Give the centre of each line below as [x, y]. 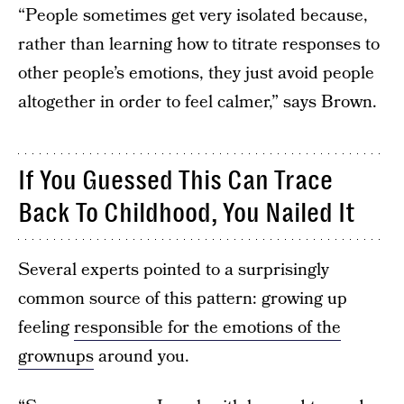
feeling [46, 328]
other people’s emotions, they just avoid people [196, 73]
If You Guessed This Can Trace [175, 180]
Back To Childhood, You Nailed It [187, 213]
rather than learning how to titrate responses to [199, 45]
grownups [56, 357]
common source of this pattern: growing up [183, 299]
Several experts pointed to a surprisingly [174, 270]
